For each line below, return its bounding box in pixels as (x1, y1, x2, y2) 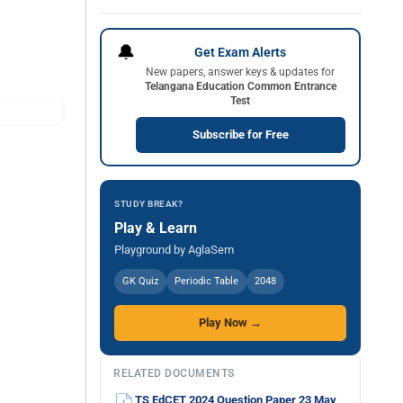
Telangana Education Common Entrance (144, 79, 336, 93)
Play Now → (199, 316, 262, 329)
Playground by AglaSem (114, 243, 234, 256)
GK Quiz (122, 275, 158, 287)
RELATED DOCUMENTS (113, 367, 235, 380)
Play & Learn (114, 219, 197, 237)
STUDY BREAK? (114, 199, 183, 209)
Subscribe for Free (192, 127, 289, 141)
